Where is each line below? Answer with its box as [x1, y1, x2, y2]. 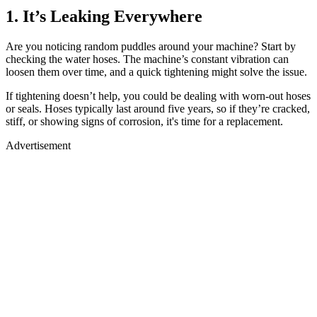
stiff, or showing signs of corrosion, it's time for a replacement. [6, 115, 286, 127]
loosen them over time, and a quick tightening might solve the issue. [6, 65, 307, 78]
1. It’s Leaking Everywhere [6, 6, 202, 25]
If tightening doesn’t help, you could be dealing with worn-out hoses [6, 89, 311, 102]
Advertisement [6, 139, 71, 151]
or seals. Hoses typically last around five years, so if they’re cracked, [6, 102, 310, 115]
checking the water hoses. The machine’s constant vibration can [6, 52, 289, 65]
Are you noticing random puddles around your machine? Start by [6, 40, 296, 52]
